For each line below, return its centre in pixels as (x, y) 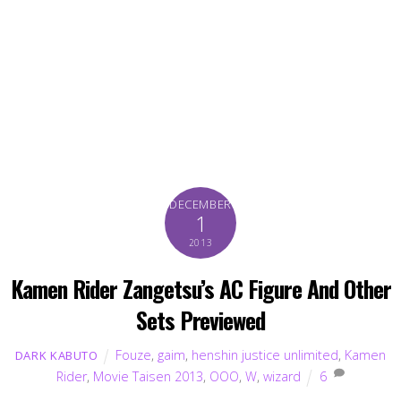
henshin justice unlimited (265, 354)
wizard (282, 376)
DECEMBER (200, 204)
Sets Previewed (200, 319)
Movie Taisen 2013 (149, 376)
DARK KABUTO (56, 355)
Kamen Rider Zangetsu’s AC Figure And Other (200, 288)
